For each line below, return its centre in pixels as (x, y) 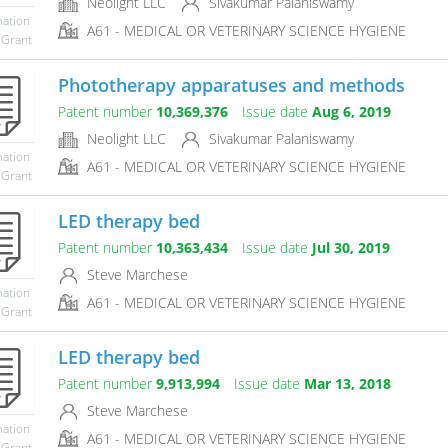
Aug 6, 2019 (351, 112)
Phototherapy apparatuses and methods (231, 85)
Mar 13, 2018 (347, 384)
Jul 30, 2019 (350, 248)
